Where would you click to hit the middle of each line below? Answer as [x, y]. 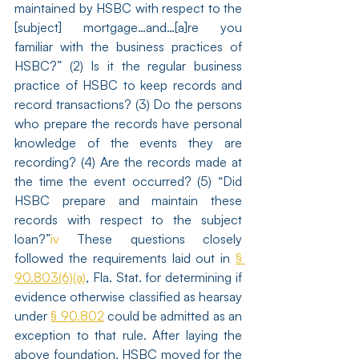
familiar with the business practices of [128, 46]
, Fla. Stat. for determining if [164, 277]
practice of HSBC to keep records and [128, 85]
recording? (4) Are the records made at [128, 162]
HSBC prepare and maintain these [128, 200]
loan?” [32, 239]
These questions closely [151, 239]
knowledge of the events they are [128, 143]
